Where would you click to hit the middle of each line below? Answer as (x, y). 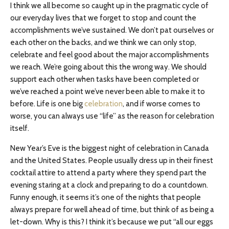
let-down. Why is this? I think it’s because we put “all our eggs (112, 222)
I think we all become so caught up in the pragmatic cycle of (109, 6)
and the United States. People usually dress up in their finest (112, 161)
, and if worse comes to (162, 104)
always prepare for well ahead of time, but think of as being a (112, 210)
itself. (20, 128)
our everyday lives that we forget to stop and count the (103, 18)
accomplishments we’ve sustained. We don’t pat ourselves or (112, 30)
